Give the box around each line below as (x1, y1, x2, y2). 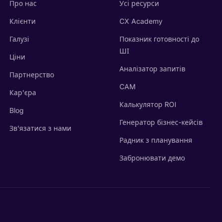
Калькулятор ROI (119, 100, 177, 109)
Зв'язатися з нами (9, 124, 71, 132)
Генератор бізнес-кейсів (119, 118, 203, 126)
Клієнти (9, 17, 36, 25)
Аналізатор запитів (119, 64, 186, 73)
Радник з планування (119, 136, 193, 144)
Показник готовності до (119, 35, 200, 43)
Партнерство (9, 70, 54, 79)
